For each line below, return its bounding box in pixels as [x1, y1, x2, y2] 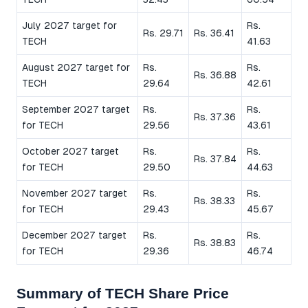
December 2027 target [22, 229, 126, 241]
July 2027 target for [22, 19, 117, 31]
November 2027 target [22, 187, 127, 199]
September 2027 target [22, 103, 130, 115]
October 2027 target [22, 145, 119, 157]
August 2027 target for [22, 61, 130, 73]
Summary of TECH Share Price [16, 285, 229, 301]
